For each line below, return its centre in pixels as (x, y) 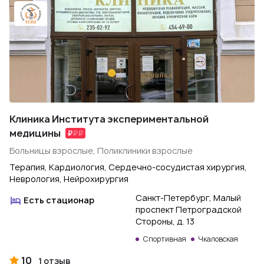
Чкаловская (218, 239)
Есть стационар (59, 200)
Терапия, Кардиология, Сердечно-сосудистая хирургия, (128, 167)
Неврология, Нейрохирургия (69, 179)
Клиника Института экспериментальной (109, 119)
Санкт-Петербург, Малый (188, 198)
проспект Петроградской (189, 209)
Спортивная (164, 239)
